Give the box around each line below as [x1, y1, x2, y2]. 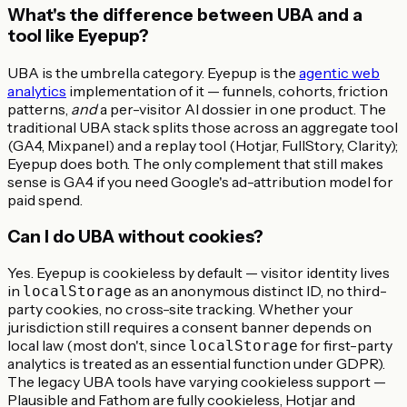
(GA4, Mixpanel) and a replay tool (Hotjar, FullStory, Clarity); [7, 135, 398, 154]
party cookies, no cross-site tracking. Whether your [7, 300, 353, 319]
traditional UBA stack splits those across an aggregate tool [7, 117, 398, 136]
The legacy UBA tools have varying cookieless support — [7, 372, 386, 392]
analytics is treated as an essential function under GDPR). [7, 354, 385, 373]
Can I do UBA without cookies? [7, 225, 263, 247]
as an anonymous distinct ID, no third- [132, 282, 387, 301]
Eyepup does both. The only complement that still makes [7, 154, 383, 173]
